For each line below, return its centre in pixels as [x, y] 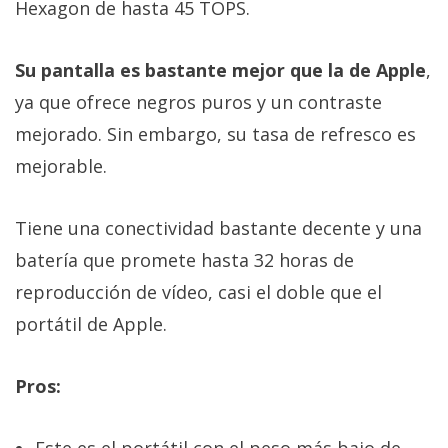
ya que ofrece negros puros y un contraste [198, 101]
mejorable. [61, 165]
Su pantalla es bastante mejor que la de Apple [220, 69]
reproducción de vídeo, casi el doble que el [198, 291]
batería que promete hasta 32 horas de [184, 259]
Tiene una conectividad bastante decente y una [218, 227]
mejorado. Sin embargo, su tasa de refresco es [215, 133]
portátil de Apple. [91, 323]
